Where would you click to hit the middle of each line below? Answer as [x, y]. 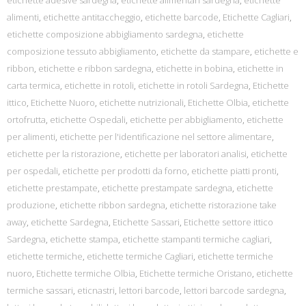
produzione [31, 205]
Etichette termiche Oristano [196, 273]
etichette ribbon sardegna [112, 205]
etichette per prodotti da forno [125, 171]
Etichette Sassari [146, 222]
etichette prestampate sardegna [167, 188]
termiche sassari [40, 290]
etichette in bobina [194, 68]
